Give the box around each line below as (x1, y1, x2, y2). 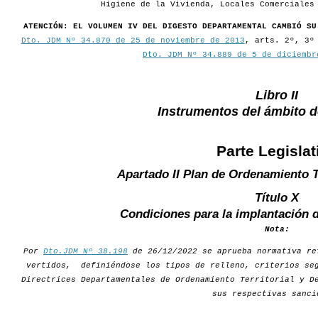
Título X (255, 191, 299, 205)
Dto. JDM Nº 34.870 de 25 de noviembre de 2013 (21, 36, 245, 45)
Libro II (256, 88, 298, 103)
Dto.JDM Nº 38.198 (43, 247, 128, 256)
